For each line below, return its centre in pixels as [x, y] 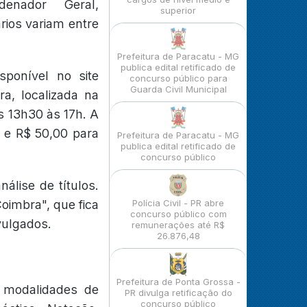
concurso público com [178, 214]
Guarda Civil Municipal [178, 89]
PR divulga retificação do [178, 293]
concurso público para [178, 78]
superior [178, 10]
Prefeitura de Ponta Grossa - [178, 282]
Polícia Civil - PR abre [178, 203]
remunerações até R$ [178, 225]
